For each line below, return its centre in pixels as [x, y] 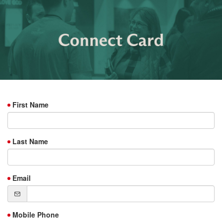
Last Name [30, 141]
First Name [30, 105]
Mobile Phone [36, 215]
